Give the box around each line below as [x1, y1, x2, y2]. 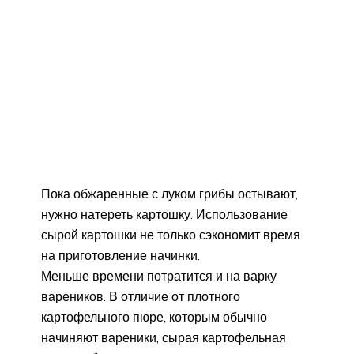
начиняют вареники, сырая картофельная [41, 329, 286, 345]
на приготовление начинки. [41, 247, 200, 263]
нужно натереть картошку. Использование [41, 205, 288, 222]
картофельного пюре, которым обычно [41, 308, 267, 325]
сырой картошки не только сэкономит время [41, 226, 300, 243]
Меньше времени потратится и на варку [41, 267, 277, 284]
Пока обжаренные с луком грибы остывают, [41, 185, 298, 201]
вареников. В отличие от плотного [41, 288, 240, 304]
